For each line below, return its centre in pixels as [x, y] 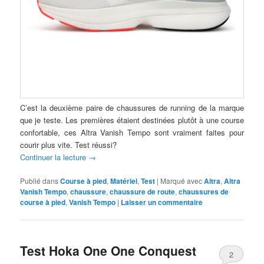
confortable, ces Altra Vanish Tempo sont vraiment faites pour [132, 132]
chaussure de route [143, 191]
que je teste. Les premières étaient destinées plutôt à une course [132, 120]
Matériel [124, 181]
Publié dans [39, 180]
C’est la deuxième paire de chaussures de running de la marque [132, 107]
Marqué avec [181, 180]
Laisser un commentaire [162, 202]
